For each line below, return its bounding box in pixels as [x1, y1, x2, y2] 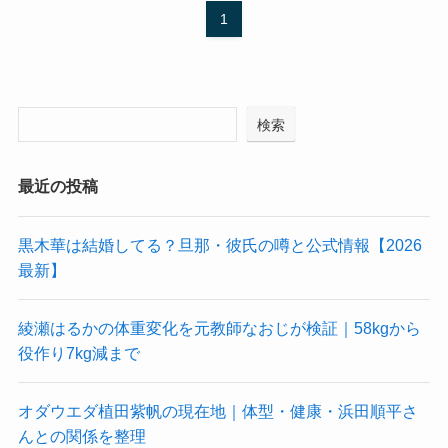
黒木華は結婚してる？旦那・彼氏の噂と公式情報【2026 [17, 235, 422, 254]
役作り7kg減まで [17, 343, 140, 362]
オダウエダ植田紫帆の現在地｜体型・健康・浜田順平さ [17, 402, 418, 421]
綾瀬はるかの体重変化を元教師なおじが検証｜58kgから [17, 318, 421, 337]
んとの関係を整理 [17, 427, 146, 446]
